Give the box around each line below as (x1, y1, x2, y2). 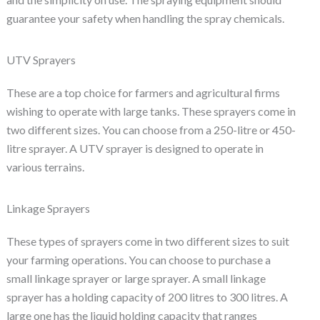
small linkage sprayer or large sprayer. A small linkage (6, 271, 266, 286)
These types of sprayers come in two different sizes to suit (6, 234, 289, 249)
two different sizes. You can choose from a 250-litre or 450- (6, 123, 296, 137)
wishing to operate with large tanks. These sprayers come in (6, 104, 296, 119)
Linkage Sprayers (6, 201, 90, 216)
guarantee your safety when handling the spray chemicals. (6, 11, 284, 26)
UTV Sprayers (6, 53, 76, 67)
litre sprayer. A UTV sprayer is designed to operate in (6, 141, 264, 156)
